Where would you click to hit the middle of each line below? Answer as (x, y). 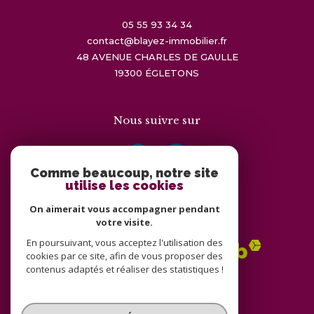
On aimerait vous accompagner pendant (124, 209)
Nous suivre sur (157, 120)
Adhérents (157, 221)
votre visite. (124, 222)
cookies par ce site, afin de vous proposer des (124, 256)
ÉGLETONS (175, 73)
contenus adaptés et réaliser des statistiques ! (124, 269)
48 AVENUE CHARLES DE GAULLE (157, 56)
